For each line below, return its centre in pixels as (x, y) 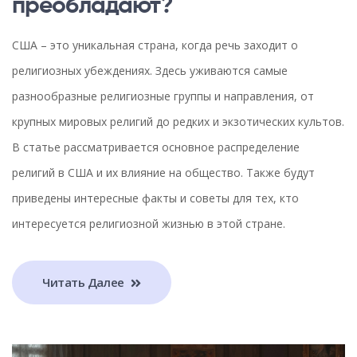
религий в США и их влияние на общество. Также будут (163, 172)
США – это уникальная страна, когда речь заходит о (155, 45)
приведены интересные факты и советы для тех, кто (155, 198)
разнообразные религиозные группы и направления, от (163, 96)
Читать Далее (85, 282)
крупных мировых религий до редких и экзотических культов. (178, 121)
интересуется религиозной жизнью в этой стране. (149, 223)
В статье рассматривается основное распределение (156, 147)
